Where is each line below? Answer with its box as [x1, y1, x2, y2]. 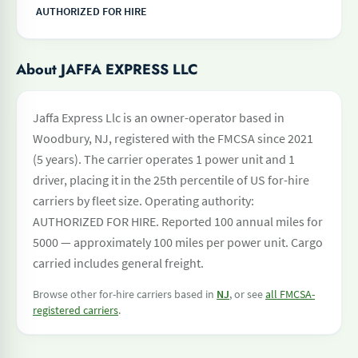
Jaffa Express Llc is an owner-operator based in [33, 109, 284, 125]
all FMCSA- [265, 287, 315, 301]
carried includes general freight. [33, 255, 204, 271]
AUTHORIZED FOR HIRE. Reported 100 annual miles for [33, 213, 323, 229]
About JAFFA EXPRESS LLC [16, 59, 198, 80]
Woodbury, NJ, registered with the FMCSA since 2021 [33, 130, 313, 146]
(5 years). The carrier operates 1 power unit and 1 [33, 151, 295, 167]
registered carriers [33, 303, 118, 317]
